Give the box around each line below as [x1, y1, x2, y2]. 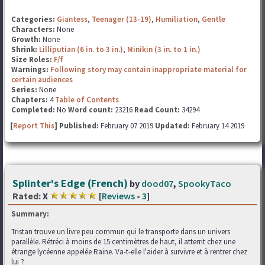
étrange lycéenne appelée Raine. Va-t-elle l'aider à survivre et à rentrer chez [11, 247, 247, 257]
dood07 [141, 177, 173, 189]
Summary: [11, 209, 49, 219]
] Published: [54, 121, 101, 131]
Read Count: [134, 105, 180, 115]
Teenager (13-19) [92, 14, 151, 24]
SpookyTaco [178, 177, 231, 189]
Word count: [68, 105, 113, 115]
